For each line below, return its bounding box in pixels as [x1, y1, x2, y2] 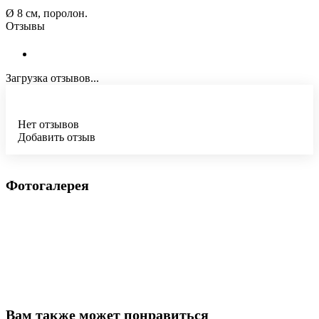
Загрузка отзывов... [6, 72, 99, 85]
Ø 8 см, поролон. [6, 7, 88, 20]
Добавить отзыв [18, 131, 95, 144]
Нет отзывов [18, 118, 79, 131]
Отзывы [6, 20, 45, 33]
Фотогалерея [6, 177, 89, 193]
